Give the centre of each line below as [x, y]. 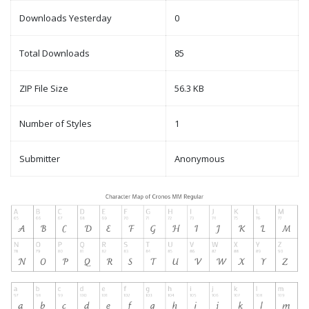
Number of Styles [56, 124]
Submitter [40, 159]
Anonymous [200, 159]
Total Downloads [54, 53]
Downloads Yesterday [66, 18]
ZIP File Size [44, 89]
